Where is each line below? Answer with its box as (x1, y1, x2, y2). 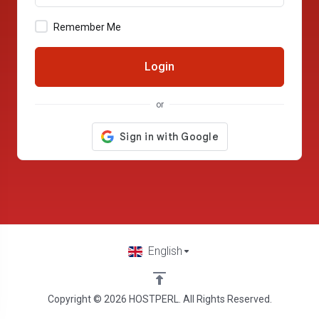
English (148, 244, 182, 258)
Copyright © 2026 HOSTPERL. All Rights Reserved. (47, 293, 272, 305)
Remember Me (53, 21, 121, 33)
